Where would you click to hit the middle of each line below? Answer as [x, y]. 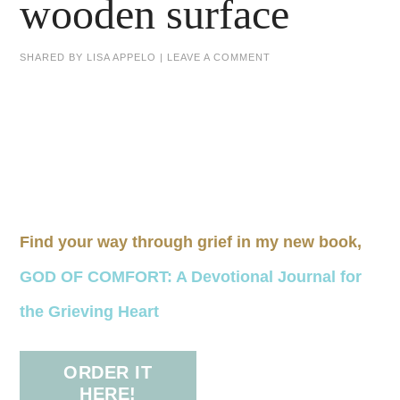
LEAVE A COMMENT [219, 57]
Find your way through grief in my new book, [191, 242]
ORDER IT [108, 372]
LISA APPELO [122, 57]
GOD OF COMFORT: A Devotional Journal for [191, 276]
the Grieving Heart [90, 311]
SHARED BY [54, 57]
